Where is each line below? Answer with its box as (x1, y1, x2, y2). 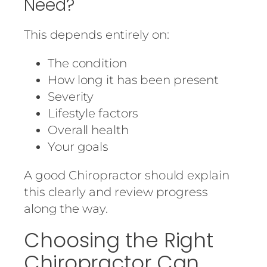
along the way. (24, 201, 108, 216)
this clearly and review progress (24, 184, 208, 199)
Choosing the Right (24, 225, 214, 254)
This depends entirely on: (24, 27, 169, 42)
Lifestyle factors (48, 105, 139, 120)
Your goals (48, 139, 108, 154)
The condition (48, 55, 127, 70)
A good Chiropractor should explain (24, 167, 229, 182)
